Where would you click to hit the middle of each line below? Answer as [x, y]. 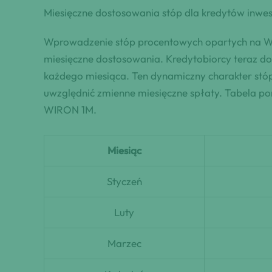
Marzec [124, 243]
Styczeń [124, 181]
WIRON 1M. [70, 109]
